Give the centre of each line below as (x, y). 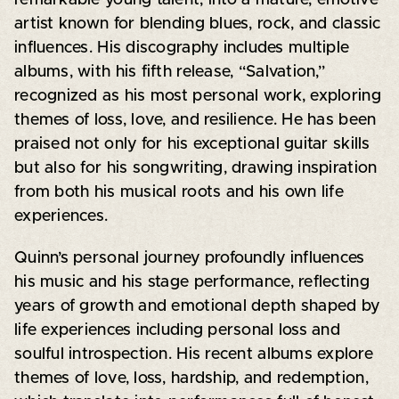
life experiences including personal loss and (177, 330)
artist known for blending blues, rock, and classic (197, 24)
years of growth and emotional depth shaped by (197, 306)
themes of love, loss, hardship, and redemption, (191, 378)
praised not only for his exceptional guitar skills (192, 144)
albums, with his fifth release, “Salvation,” (169, 72)
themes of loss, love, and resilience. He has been (195, 120)
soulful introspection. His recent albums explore (194, 354)
